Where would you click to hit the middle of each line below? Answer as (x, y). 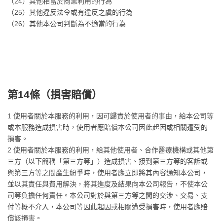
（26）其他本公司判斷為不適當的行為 (67, 24)
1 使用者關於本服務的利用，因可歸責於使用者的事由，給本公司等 (110, 116)
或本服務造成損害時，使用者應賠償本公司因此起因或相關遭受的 (108, 127)
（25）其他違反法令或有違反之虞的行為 (70, 12)
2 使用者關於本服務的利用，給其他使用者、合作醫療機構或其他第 (110, 150)
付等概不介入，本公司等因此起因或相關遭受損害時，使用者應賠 (108, 207)
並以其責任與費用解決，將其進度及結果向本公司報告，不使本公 (108, 184)
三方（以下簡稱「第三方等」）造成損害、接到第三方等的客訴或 (108, 161)
